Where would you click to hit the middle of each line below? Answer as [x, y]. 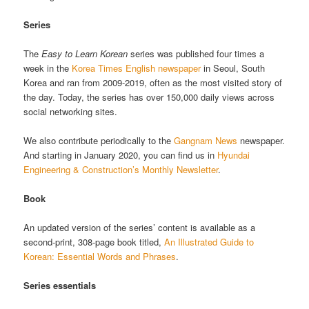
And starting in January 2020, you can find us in [121, 154]
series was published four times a [196, 53]
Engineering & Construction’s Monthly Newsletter [121, 169]
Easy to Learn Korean [85, 53]
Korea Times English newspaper [137, 68]
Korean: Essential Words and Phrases [100, 257]
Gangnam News [206, 140]
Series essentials [60, 286]
